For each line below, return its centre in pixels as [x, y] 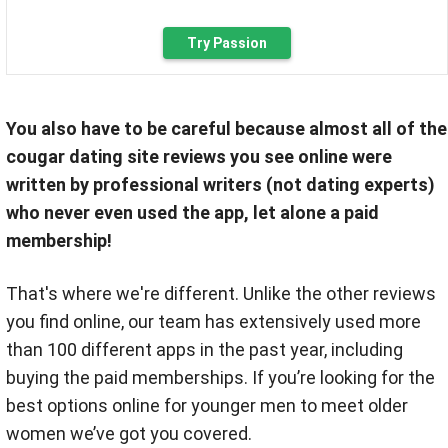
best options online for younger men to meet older [207, 405]
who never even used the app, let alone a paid [192, 212]
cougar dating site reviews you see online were [199, 156]
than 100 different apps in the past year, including [204, 349]
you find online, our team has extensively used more [213, 321]
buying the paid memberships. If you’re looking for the [220, 377]
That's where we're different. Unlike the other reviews [221, 293]
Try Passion [227, 43]
